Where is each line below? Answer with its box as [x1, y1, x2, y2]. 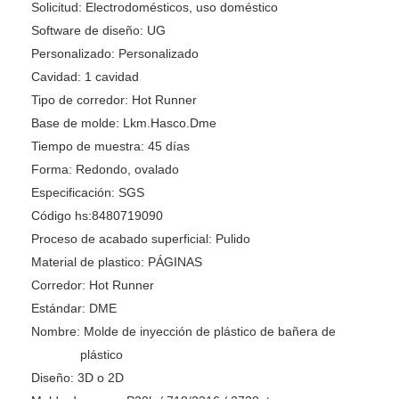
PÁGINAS [144, 255, 202, 270]
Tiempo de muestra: [31, 139, 144, 154]
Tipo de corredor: [31, 93, 128, 108]
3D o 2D [74, 370, 124, 386]
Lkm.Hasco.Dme [119, 116, 216, 131]
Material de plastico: [31, 255, 144, 270]
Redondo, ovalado [72, 162, 179, 177]
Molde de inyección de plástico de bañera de [80, 324, 336, 339]
